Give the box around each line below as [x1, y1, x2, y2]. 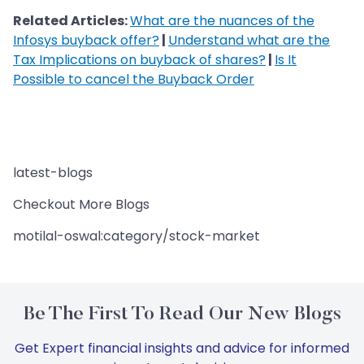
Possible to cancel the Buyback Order [13, 70, 254, 89]
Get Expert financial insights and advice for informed [15, 339, 349, 358]
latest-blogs [13, 163, 93, 183]
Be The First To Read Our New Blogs [23, 305, 341, 325]
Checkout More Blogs [13, 195, 149, 214]
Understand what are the [168, 31, 330, 50]
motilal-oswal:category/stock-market [13, 227, 260, 246]
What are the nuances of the [130, 11, 314, 31]
